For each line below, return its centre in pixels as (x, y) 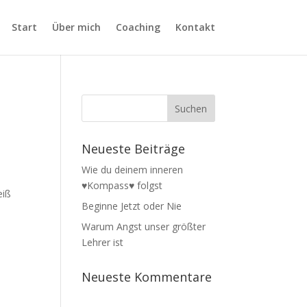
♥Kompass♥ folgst (122, 185)
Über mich (76, 27)
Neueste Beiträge (134, 149)
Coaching (138, 27)
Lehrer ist (103, 242)
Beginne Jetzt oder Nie (132, 206)
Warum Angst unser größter (144, 226)
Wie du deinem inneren (133, 170)
